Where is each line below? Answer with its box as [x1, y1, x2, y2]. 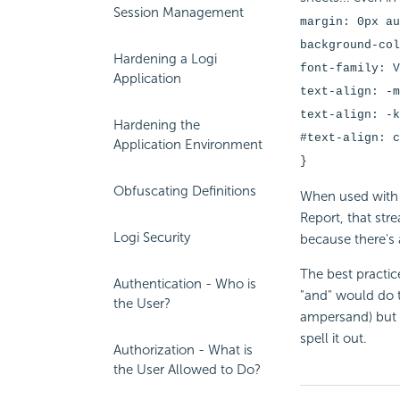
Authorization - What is [113, 342, 253, 358]
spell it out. [299, 330, 367, 347]
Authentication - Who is [113, 276, 256, 292]
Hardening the [113, 117, 200, 133]
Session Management [113, 4, 244, 21]
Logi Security [113, 229, 190, 246]
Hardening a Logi [113, 51, 217, 67]
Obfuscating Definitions [113, 183, 256, 199]
